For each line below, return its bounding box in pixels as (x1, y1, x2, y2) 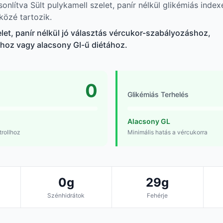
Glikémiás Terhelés (127, 90, 189, 99)
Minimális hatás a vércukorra (127, 128, 208, 136)
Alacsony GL (127, 117, 170, 126)
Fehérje (147, 192, 168, 200)
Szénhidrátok (47, 192, 85, 200)
